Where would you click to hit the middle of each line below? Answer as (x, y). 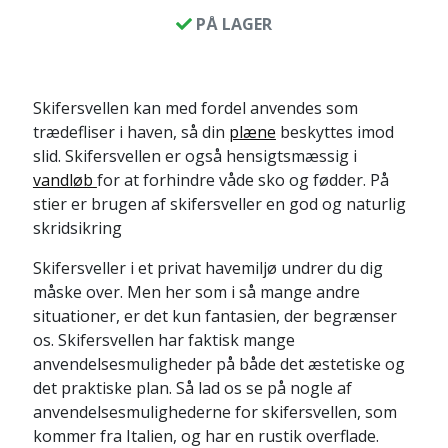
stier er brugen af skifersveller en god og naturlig (219, 203)
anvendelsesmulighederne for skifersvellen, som (214, 411)
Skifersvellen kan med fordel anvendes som (195, 107)
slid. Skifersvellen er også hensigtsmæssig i (194, 155)
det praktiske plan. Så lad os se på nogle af (192, 387)
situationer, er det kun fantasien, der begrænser (214, 315)
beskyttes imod (334, 131)
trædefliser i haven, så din (130, 131)
